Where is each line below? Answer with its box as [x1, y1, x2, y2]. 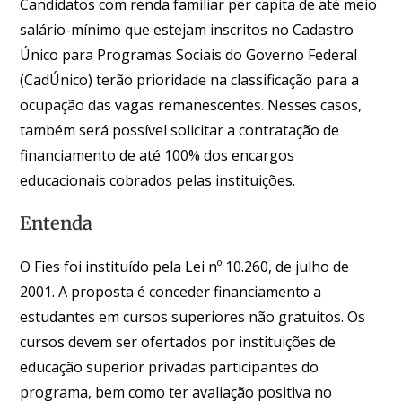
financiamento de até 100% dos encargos [20, 144, 295, 165]
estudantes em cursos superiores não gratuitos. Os [20, 306, 366, 327]
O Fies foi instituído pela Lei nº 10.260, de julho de [20, 256, 350, 276]
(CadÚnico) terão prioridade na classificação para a [20, 69, 360, 90]
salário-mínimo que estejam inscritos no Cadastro [20, 19, 354, 39]
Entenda [20, 211, 93, 234]
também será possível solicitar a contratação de [20, 119, 340, 140]
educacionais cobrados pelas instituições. [20, 170, 296, 190]
